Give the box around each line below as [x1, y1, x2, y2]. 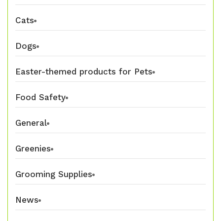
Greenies [15, 144, 51, 154]
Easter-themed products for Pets [15, 67, 152, 77]
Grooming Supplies [15, 169, 92, 180]
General [15, 118, 47, 128]
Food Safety [15, 92, 66, 103]
